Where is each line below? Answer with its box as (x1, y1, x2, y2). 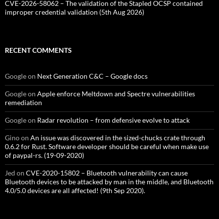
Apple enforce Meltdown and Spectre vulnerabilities (37, 89, 195, 98)
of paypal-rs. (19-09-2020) (5, 151, 84, 160)
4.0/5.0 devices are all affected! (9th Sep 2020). (5, 186, 145, 195)
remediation (5, 98, 42, 107)
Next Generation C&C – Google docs (37, 72, 148, 81)
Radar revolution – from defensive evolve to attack (37, 116, 190, 125)
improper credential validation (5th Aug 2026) (5, 8, 144, 17)
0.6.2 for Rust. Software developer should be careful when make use (5, 142, 209, 151)
